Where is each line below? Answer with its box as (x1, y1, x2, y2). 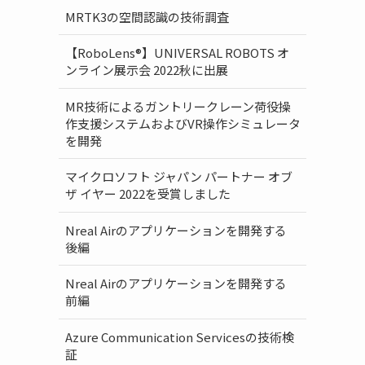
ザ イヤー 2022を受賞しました (64, 185, 231, 203)
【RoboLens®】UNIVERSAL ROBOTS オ (64, 44, 289, 62)
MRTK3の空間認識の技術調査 (64, 7, 229, 25)
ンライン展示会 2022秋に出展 (64, 61, 228, 79)
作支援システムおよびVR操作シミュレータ (64, 114, 301, 132)
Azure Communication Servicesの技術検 (64, 328, 294, 345)
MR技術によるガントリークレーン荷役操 (64, 97, 291, 115)
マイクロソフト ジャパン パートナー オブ (64, 168, 292, 186)
